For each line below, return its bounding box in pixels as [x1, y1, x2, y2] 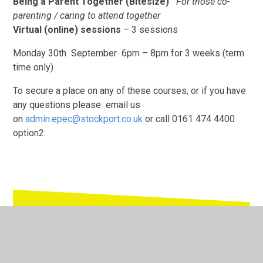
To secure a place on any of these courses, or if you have [13, 85, 247, 97]
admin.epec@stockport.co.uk [25, 113, 143, 125]
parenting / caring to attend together [13, 10, 161, 22]
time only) [13, 62, 59, 73]
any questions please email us [13, 99, 141, 111]
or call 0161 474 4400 [143, 113, 235, 125]
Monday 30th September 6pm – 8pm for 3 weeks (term [13, 48, 245, 59]
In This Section [32, 221, 127, 240]
